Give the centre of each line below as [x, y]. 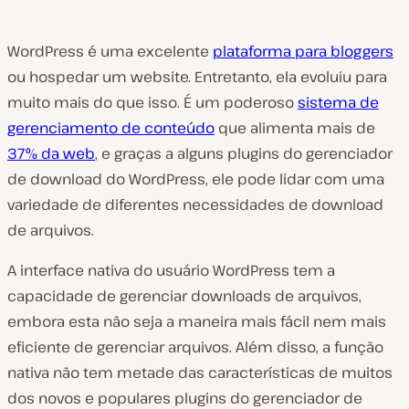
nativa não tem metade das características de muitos [200, 372]
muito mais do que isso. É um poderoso [152, 102]
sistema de [338, 102]
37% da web [51, 153]
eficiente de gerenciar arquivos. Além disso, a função [195, 347]
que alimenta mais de [295, 128]
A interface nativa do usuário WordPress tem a [171, 270]
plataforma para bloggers [303, 51]
